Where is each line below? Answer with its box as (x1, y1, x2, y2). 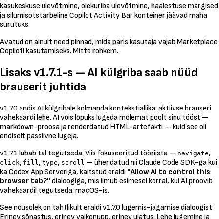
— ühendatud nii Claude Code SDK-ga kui (85, 157, 217, 167)
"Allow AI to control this (127, 167, 210, 176)
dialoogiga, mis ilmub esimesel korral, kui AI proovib (50, 176, 213, 186)
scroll (61, 158, 85, 166)
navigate (177, 149, 209, 157)
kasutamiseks (26, 46, 70, 56)
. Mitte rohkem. (70, 46, 118, 56)
